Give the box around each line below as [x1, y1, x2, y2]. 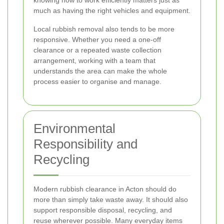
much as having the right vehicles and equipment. [33, 6, 190, 15]
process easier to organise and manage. [33, 77, 161, 86]
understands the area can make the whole [33, 67, 167, 75]
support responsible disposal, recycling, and [33, 206, 172, 214]
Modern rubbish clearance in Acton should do [33, 185, 176, 193]
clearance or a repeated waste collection [33, 46, 161, 54]
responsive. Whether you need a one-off [33, 35, 161, 44]
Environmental [33, 121, 115, 136]
